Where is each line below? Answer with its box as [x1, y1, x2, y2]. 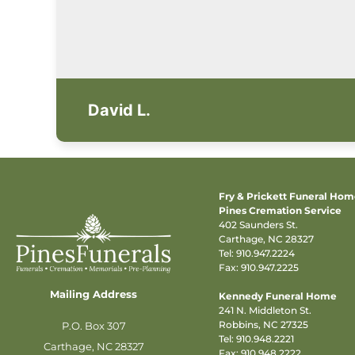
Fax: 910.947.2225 [219, 261, 299, 273]
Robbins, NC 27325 [219, 318, 308, 330]
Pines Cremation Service [219, 204, 342, 216]
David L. [87, 100, 151, 120]
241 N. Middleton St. [219, 303, 311, 316]
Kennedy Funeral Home [219, 289, 337, 302]
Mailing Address [50, 287, 137, 300]
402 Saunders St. [219, 218, 298, 231]
